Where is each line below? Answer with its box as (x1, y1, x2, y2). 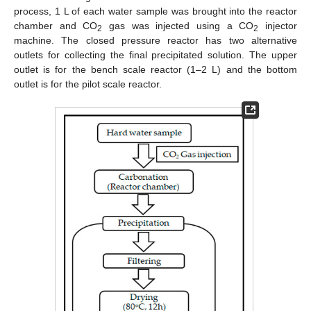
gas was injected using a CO (102, 19, 254, 31)
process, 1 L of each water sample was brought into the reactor (14, 5, 297, 17)
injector (258, 19, 298, 31)
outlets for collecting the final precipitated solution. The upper (14, 49, 297, 60)
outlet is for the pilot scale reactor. (14, 78, 162, 90)
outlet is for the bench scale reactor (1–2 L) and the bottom (14, 63, 297, 75)
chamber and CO (14, 19, 98, 31)
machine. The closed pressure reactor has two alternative (14, 34, 297, 46)
